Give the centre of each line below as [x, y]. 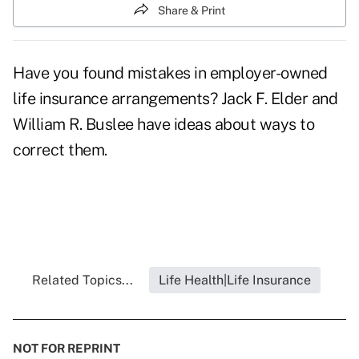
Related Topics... [83, 280]
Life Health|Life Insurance [235, 280]
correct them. [60, 150]
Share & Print [192, 10]
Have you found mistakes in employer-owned [170, 73]
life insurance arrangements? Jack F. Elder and [175, 99]
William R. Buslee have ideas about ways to [163, 125]
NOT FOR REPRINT [67, 349]
